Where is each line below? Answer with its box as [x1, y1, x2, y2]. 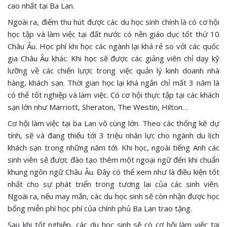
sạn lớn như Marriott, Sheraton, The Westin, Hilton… [8, 102, 188, 112]
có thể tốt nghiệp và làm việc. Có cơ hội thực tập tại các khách [8, 90, 219, 100]
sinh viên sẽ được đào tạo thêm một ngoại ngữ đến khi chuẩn [8, 155, 219, 165]
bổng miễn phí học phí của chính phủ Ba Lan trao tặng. [8, 203, 192, 213]
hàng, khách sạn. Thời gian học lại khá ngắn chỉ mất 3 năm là [8, 78, 219, 88]
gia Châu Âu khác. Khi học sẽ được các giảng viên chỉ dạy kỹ [8, 53, 219, 63]
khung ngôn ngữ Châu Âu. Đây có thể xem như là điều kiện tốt [8, 167, 219, 177]
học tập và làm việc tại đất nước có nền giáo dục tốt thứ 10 [8, 29, 219, 39]
